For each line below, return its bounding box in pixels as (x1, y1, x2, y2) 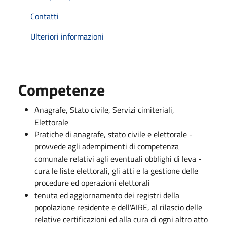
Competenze (18, 77, 105, 102)
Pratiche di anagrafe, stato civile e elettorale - (34, 128, 193, 140)
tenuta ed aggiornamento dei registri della (34, 188, 179, 201)
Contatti (30, 10, 59, 22)
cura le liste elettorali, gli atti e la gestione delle (34, 164, 198, 177)
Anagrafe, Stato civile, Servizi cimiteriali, (34, 103, 174, 116)
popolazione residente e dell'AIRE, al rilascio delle (34, 201, 202, 213)
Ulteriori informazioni (30, 30, 104, 43)
